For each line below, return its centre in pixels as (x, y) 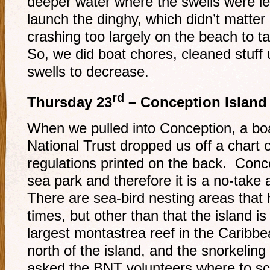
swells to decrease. (88, 71)
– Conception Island (196, 102)
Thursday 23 (70, 102)
